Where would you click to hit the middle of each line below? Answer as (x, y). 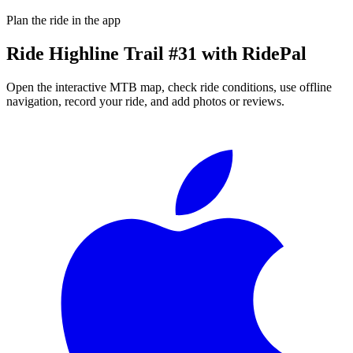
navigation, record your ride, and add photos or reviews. (145, 101)
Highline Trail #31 (123, 53)
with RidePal (252, 53)
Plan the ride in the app (63, 20)
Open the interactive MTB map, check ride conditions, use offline (169, 87)
